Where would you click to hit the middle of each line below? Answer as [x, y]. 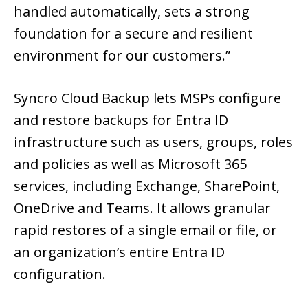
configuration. [60, 274]
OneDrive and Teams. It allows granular [142, 208]
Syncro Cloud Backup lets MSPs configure [147, 98]
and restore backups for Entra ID [121, 120]
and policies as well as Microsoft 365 [130, 164]
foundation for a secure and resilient [133, 33]
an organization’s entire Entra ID [119, 252]
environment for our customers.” [122, 55]
